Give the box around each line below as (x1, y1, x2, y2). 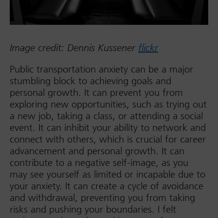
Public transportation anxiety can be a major (10, 63, 193, 75)
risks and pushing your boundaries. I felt (10, 203, 176, 216)
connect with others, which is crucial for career (10, 133, 206, 145)
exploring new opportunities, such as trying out (10, 98, 207, 110)
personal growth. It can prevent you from (10, 87, 183, 99)
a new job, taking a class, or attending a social (10, 110, 203, 122)
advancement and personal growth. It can (10, 145, 184, 157)
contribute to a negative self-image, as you (10, 157, 188, 169)
